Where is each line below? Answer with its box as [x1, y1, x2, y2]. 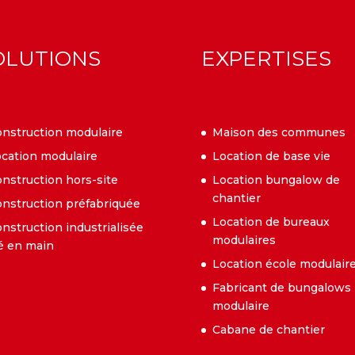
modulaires [212, 232, 276, 247]
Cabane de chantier [212, 322, 325, 337]
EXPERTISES [200, 45, 331, 71]
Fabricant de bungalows [212, 280, 351, 295]
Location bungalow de [212, 172, 340, 187]
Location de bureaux [212, 214, 330, 229]
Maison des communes [212, 124, 345, 139]
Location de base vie [212, 148, 330, 163]
